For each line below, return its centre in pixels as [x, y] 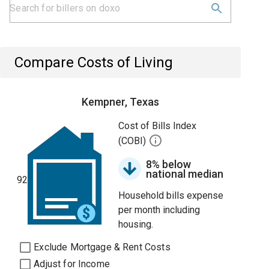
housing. [136, 224]
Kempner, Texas [121, 102]
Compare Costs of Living [94, 62]
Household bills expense [171, 195]
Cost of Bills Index [158, 126]
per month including [159, 210]
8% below [169, 164]
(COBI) [134, 141]
